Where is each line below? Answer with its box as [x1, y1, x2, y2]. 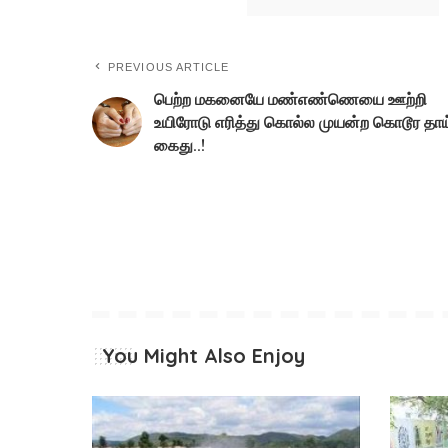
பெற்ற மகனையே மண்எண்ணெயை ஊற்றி [154, 88, 427, 109]
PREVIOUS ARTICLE [108, 60, 230, 73]
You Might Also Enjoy [102, 343, 305, 368]
